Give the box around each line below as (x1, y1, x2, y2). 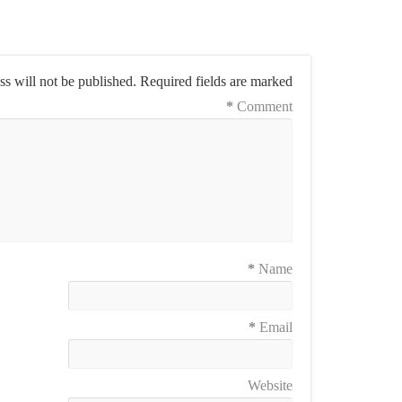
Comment (237, 98, 293, 114)
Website (248, 377, 293, 393)
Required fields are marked (140, 73, 293, 89)
